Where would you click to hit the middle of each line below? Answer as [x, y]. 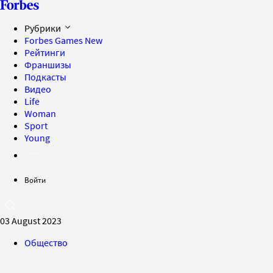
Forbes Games [55, 40]
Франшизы [48, 65]
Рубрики [44, 28]
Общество [46, 243]
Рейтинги [45, 52]
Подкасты [45, 77]
